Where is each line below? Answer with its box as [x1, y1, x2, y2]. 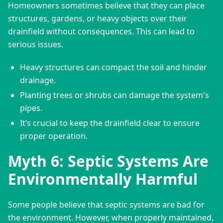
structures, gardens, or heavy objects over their [8, 12, 187, 24]
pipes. [20, 102, 42, 113]
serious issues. [8, 38, 63, 50]
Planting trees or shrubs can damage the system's [20, 89, 209, 101]
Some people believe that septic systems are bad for [8, 199, 205, 210]
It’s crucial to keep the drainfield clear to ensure [20, 117, 200, 128]
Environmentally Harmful [8, 168, 198, 189]
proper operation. [20, 130, 88, 141]
